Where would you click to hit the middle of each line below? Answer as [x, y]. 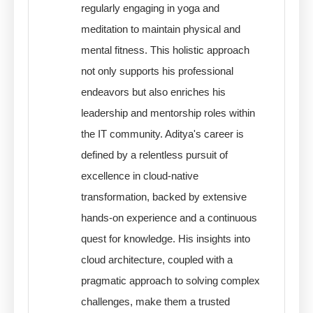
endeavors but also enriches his [154, 92]
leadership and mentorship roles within [168, 112]
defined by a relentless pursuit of [155, 154]
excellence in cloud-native [140, 175]
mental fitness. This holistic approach [166, 50]
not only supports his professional [158, 71]
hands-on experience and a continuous [169, 217]
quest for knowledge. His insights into [166, 238]
